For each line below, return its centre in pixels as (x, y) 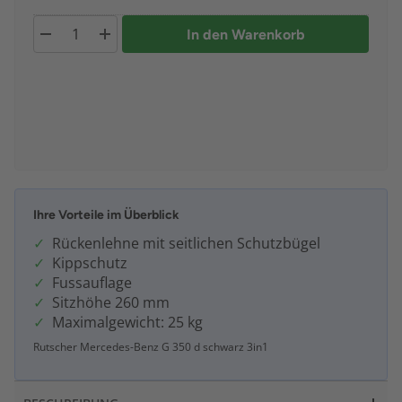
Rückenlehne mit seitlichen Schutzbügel (186, 244)
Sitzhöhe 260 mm (111, 303)
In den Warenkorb (245, 34)
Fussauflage (92, 283)
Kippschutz (90, 263)
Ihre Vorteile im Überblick (106, 215)
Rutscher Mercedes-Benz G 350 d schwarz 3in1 (151, 347)
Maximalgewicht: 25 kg (127, 323)
